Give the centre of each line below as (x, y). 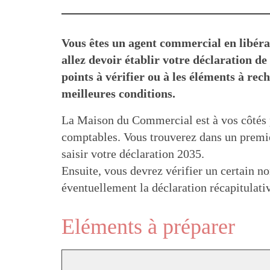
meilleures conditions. (118, 94)
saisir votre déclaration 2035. (133, 154)
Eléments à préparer (148, 227)
